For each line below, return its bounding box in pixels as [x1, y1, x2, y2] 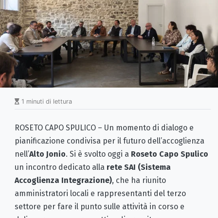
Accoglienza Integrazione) [15, 175, 112, 185]
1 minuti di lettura [19, 97, 72, 105]
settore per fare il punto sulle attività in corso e [15, 201, 184, 211]
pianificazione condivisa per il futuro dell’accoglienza [15, 136, 204, 145]
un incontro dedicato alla [15, 162, 107, 172]
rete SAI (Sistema [107, 162, 171, 172]
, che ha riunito [112, 175, 166, 185]
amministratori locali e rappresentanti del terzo [15, 188, 186, 198]
